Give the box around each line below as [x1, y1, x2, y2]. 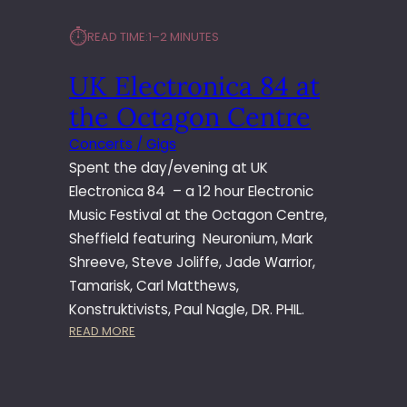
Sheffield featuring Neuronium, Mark [69, 229, 313, 249]
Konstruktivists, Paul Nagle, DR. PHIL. [69, 300, 304, 320]
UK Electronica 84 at [69, 69, 320, 104]
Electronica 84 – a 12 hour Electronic [69, 182, 313, 202]
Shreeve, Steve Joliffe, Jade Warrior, [69, 253, 315, 273]
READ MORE [69, 323, 135, 341]
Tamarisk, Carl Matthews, [69, 276, 239, 296]
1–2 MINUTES [148, 28, 219, 46]
